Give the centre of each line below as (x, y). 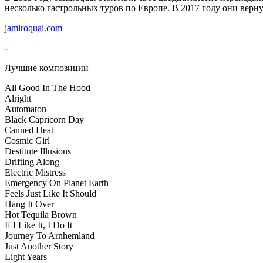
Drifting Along (32, 161)
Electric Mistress (35, 172)
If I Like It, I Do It (38, 225)
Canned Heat (29, 130)
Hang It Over (29, 204)
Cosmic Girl (27, 140)
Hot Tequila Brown (41, 214)
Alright (18, 98)
